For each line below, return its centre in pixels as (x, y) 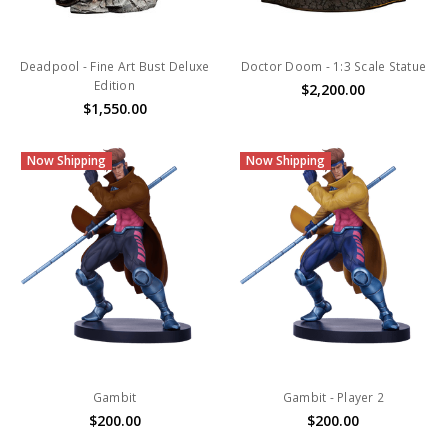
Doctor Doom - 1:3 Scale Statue (333, 66)
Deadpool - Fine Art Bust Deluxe (114, 66)
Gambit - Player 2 (333, 397)
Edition (114, 85)
